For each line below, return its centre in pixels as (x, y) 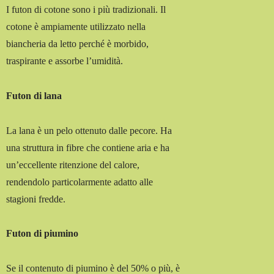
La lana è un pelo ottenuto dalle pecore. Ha (89, 130)
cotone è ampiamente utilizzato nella (76, 27)
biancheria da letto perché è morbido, (78, 44)
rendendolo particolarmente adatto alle (80, 182)
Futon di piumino (43, 234)
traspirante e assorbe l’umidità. (65, 61)
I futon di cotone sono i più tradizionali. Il (86, 10)
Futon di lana (34, 95)
